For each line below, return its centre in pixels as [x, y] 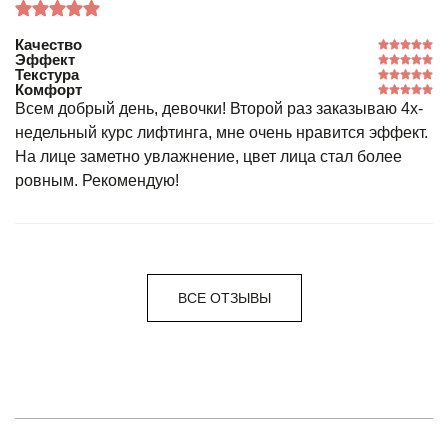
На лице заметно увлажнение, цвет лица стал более [208, 156]
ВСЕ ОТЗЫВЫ [224, 298]
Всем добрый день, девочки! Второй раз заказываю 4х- [219, 108]
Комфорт [48, 89]
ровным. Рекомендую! [97, 180]
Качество [48, 44]
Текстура [47, 74]
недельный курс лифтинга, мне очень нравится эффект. [221, 132]
